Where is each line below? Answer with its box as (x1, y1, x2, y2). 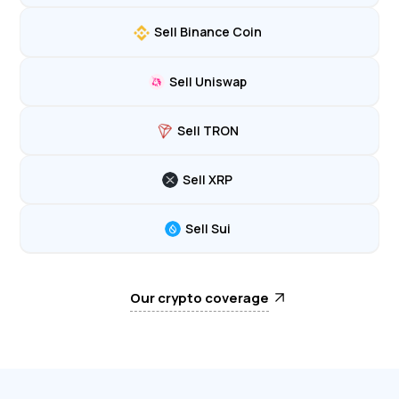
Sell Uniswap (168, 72, 247, 90)
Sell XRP (183, 171, 232, 189)
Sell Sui (184, 220, 231, 238)
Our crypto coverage (130, 289, 269, 308)
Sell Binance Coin (153, 23, 262, 41)
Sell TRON (176, 121, 239, 139)
